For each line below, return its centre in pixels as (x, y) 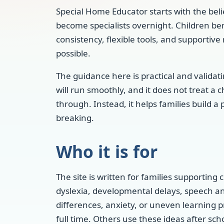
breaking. (75, 118)
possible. (73, 53)
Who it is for (107, 151)
